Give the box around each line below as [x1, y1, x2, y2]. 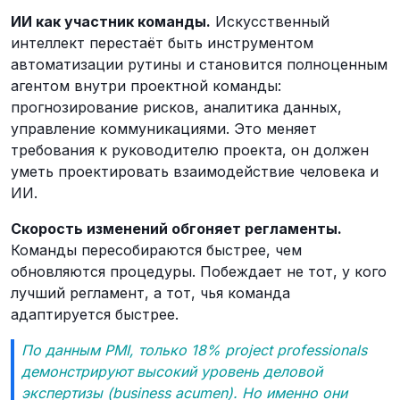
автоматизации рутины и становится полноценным [11, 55, 387, 73]
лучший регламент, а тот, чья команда [11, 284, 290, 302]
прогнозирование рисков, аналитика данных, [11, 98, 342, 116]
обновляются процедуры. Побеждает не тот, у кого [11, 262, 387, 280]
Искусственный [211, 12, 329, 30]
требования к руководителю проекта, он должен [11, 141, 369, 159]
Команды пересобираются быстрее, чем [11, 241, 302, 259]
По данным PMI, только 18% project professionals [21, 341, 367, 359]
